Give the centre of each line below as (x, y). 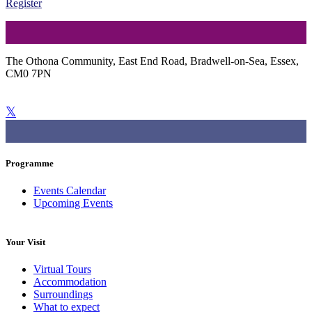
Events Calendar (70, 191)
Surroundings (63, 294)
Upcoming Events (73, 203)
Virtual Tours (62, 269)
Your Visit (25, 242)
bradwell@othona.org (120, 97)
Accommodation (70, 281)
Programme (30, 164)
